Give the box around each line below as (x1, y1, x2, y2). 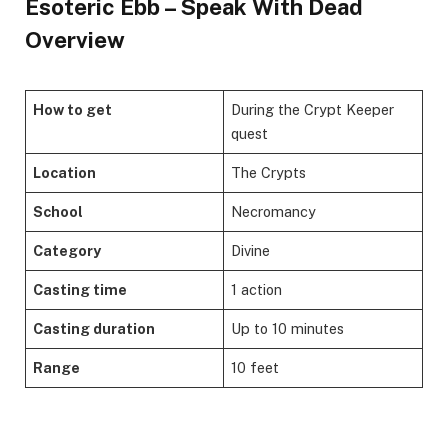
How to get (33, 100, 113, 118)
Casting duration (33, 319, 156, 337)
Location (33, 163, 97, 181)
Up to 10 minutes (231, 319, 345, 337)
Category (33, 241, 102, 259)
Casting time (33, 280, 128, 298)
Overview (25, 26, 125, 53)
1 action (231, 280, 283, 298)
